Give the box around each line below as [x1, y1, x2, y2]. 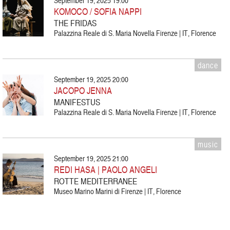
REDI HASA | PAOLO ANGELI [54, 163, 157, 176]
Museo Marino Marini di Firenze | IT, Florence [54, 186, 181, 197]
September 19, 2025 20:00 [54, 74, 128, 85]
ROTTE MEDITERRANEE [54, 175, 137, 187]
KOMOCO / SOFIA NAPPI [54, 5, 142, 17]
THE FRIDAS [54, 16, 97, 29]
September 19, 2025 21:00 [54, 153, 128, 164]
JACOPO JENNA [54, 84, 112, 97]
